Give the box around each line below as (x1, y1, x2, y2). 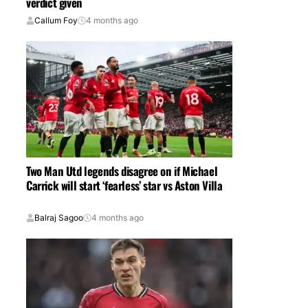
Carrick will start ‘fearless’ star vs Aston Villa (26, 176, 223, 194)
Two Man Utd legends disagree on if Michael (26, 162, 218, 179)
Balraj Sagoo (34, 212, 83, 223)
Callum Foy (34, 15, 78, 26)
